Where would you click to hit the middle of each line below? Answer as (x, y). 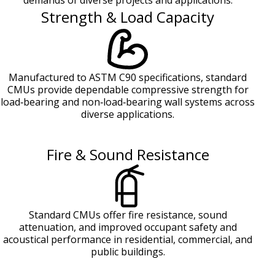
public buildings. (128, 252)
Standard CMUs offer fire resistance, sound (128, 215)
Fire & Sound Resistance (128, 155)
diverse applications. (128, 114)
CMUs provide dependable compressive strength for (128, 90)
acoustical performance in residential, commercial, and (128, 240)
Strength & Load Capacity (128, 17)
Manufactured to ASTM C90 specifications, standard (128, 78)
